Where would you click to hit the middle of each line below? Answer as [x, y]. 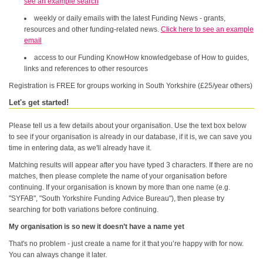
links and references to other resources [86, 69]
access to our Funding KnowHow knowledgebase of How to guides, [141, 58]
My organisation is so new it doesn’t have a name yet [97, 227]
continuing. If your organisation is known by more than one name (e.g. [120, 187]
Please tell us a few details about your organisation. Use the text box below [128, 126]
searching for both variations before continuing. [84, 210]
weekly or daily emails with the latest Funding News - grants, [129, 18]
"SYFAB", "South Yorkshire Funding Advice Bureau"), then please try [117, 198]
